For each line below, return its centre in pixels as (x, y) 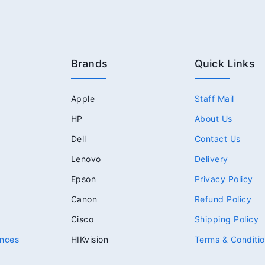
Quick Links (224, 63)
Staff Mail (214, 98)
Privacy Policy (224, 179)
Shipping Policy (226, 219)
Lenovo (86, 159)
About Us (213, 118)
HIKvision (89, 239)
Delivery (211, 159)
